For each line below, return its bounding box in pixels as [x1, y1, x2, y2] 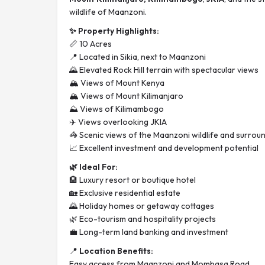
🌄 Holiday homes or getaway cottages [69, 201, 214, 211]
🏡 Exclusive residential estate [69, 188, 180, 198]
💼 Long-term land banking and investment [69, 227, 228, 237]
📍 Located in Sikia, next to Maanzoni [69, 51, 206, 62]
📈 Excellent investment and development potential [69, 143, 258, 153]
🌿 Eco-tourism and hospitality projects [69, 214, 216, 224]
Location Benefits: [79, 245, 153, 256]
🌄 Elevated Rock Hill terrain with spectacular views [69, 64, 258, 75]
